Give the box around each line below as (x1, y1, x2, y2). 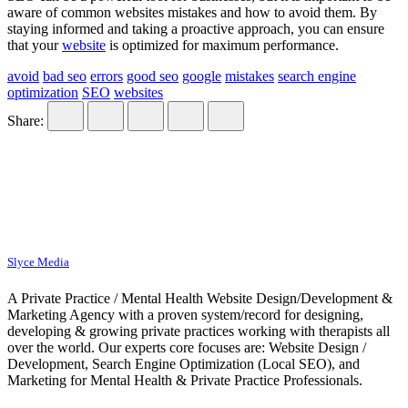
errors (90, 68, 123, 85)
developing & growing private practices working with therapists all (7, 322, 390, 339)
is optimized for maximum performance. (106, 37, 339, 54)
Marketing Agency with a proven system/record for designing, (7, 306, 363, 322)
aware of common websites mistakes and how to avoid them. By (7, 5, 377, 21)
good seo (127, 68, 178, 85)
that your (7, 37, 62, 54)
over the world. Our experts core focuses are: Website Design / (7, 339, 366, 355)
